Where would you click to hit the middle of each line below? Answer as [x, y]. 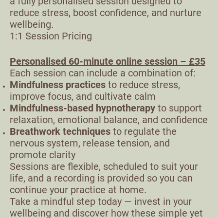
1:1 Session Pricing [51, 36]
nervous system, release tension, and [90, 143]
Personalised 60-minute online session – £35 [108, 61]
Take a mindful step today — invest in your [101, 201]
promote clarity [43, 155]
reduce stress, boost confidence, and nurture [106, 13]
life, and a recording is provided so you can [101, 178]
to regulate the [144, 131]
